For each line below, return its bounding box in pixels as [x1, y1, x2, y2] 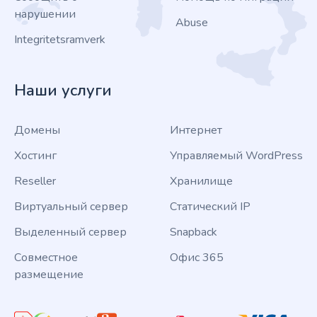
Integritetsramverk [14, 32, 105, 47]
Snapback [170, 224, 217, 240]
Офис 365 [170, 250, 224, 265]
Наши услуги [14, 80, 112, 101]
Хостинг [14, 148, 57, 163]
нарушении [14, 6, 76, 22]
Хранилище [170, 173, 233, 189]
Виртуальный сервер [14, 199, 128, 214]
